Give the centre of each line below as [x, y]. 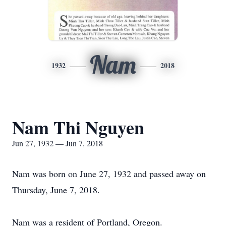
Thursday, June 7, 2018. [56, 190]
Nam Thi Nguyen [78, 127]
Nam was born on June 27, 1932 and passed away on [109, 174]
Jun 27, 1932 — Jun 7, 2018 [58, 143]
